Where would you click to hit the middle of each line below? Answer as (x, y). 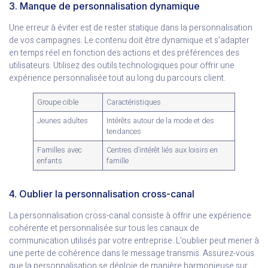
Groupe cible (58, 103)
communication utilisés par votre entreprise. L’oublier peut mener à (134, 241)
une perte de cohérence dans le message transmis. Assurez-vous (132, 254)
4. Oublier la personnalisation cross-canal (102, 194)
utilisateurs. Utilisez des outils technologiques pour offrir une (122, 66)
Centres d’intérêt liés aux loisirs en (162, 150)
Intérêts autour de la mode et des (161, 121)
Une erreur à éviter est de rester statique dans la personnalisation (131, 28)
